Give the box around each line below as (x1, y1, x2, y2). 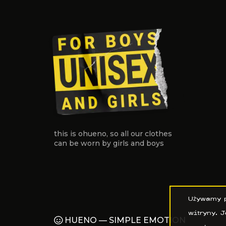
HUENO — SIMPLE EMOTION (65, 215, 186, 225)
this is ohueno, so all (54, 129, 129, 138)
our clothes (129, 129, 172, 138)
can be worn (54, 138, 100, 148)
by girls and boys (100, 138, 164, 148)
